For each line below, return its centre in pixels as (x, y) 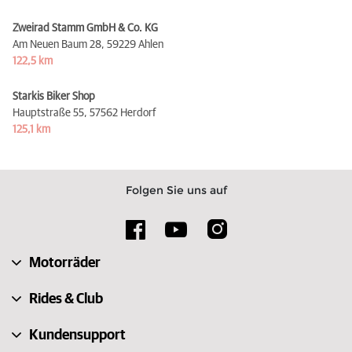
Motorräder (65, 263)
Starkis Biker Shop (54, 96)
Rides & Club (66, 299)
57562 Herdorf (123, 113)
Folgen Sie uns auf (176, 190)
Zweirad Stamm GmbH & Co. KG (85, 28)
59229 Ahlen (135, 44)
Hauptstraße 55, (50, 113)
